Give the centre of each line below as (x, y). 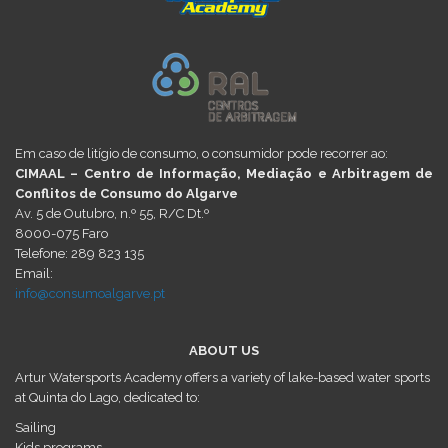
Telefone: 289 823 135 (79, 253)
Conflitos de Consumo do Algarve (126, 193)
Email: (34, 273)
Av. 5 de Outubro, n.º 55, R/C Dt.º (112, 213)
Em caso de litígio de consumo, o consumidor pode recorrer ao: (201, 153)
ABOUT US (224, 350)
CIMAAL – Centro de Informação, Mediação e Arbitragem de (224, 173)
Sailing (35, 427)
